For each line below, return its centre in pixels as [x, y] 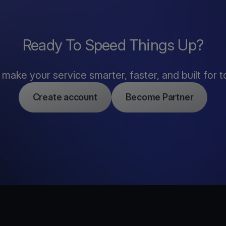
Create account [65, 97]
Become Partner [159, 97]
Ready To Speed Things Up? [113, 45]
